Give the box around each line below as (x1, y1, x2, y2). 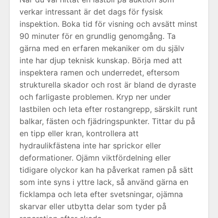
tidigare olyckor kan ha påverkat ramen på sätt (19, 165, 193, 175)
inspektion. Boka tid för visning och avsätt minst (19, 19, 198, 29)
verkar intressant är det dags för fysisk (19, 7, 163, 17)
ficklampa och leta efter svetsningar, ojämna (19, 189, 183, 199)
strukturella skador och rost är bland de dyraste (19, 80, 196, 90)
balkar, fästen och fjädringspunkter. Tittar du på (19, 116, 195, 126)
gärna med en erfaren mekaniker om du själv (19, 43, 184, 53)
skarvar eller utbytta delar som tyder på (19, 201, 166, 211)
